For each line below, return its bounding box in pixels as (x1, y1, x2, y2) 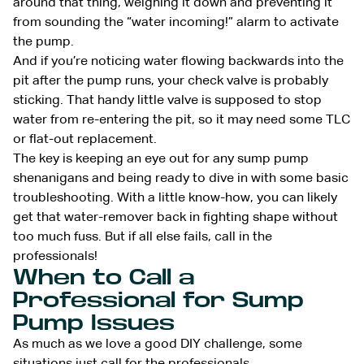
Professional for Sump (13, 288, 304, 312)
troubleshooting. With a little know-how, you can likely (13, 191, 337, 205)
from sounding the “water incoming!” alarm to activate (13, 15, 339, 29)
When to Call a (13, 265, 194, 289)
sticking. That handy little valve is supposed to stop (13, 93, 322, 107)
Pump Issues (13, 310, 175, 335)
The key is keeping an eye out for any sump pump (13, 152, 309, 166)
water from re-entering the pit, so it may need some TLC (13, 113, 350, 127)
